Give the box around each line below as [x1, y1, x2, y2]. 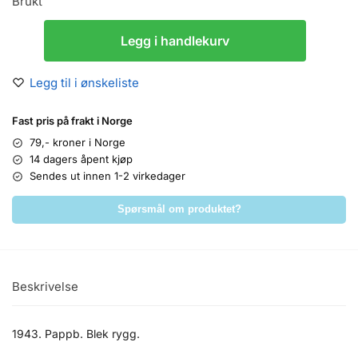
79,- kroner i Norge [30, 136, 125, 149]
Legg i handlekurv [121, 33, 229, 50]
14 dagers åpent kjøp [30, 153, 133, 166]
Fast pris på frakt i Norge [12, 114, 133, 128]
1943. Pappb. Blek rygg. [12, 326, 140, 340]
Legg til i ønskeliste [30, 75, 139, 91]
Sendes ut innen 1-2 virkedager [30, 169, 185, 183]
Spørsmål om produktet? [117, 204, 241, 216]
